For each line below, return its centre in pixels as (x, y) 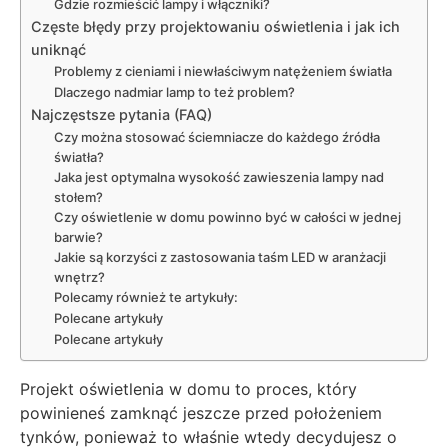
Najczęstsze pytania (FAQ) (121, 114)
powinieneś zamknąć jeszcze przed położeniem (201, 412)
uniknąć (58, 49)
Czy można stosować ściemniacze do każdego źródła (216, 136)
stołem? (78, 196)
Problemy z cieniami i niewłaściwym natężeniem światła (222, 70)
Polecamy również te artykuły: (145, 296)
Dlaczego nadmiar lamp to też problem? (174, 91)
